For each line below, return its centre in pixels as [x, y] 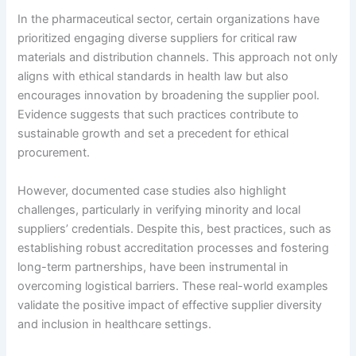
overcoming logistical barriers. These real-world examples [173, 286]
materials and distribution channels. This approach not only [178, 58]
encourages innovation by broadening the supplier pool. [169, 96]
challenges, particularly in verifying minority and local [159, 209]
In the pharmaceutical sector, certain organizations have [169, 19]
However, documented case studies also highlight [152, 190]
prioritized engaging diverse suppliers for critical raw [158, 39]
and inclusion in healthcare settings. [115, 324]
